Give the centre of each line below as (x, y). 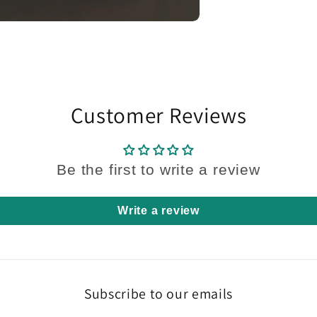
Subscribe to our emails (158, 294)
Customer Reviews (158, 115)
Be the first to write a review (158, 170)
